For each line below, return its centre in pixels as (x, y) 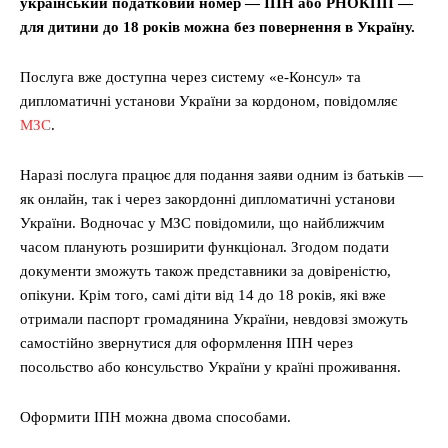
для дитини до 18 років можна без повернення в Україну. (217, 27)
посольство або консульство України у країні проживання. (210, 367)
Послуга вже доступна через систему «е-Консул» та (190, 77)
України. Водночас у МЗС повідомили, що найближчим (202, 223)
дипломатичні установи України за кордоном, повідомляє (208, 101)
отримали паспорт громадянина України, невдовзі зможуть (214, 319)
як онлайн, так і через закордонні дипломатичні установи (207, 199)
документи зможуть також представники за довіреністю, (205, 271)
